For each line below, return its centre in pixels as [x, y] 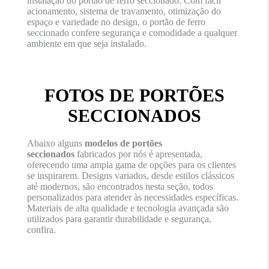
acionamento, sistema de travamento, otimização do [124, 11]
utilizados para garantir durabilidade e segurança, [119, 219]
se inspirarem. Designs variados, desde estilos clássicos [130, 176]
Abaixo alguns [56, 143]
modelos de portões [123, 143]
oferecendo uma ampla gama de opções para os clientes [131, 165]
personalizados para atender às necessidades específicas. [132, 197]
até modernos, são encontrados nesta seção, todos [120, 186]
